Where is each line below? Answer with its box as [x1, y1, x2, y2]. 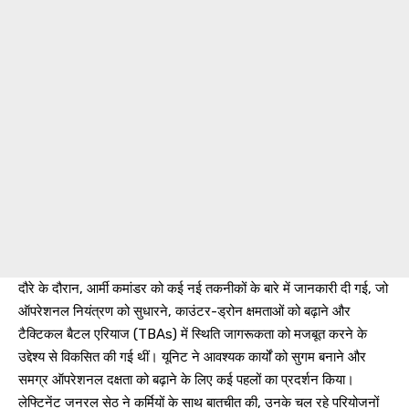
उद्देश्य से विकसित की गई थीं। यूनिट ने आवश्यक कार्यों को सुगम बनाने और [18, 348, 366, 365]
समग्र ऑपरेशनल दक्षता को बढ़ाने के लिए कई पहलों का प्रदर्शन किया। [18, 371, 354, 388]
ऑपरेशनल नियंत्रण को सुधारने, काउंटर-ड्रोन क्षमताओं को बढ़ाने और [18, 302, 351, 320]
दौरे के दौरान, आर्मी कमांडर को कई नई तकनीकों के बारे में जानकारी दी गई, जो [18, 279, 388, 297]
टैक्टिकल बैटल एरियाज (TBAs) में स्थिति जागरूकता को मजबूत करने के [18, 325, 367, 342]
